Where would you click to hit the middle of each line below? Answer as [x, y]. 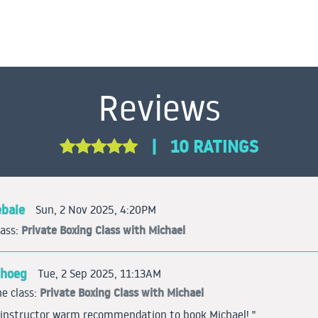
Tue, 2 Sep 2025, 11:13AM [99, 273]
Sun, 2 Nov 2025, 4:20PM [96, 210]
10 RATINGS [214, 147]
